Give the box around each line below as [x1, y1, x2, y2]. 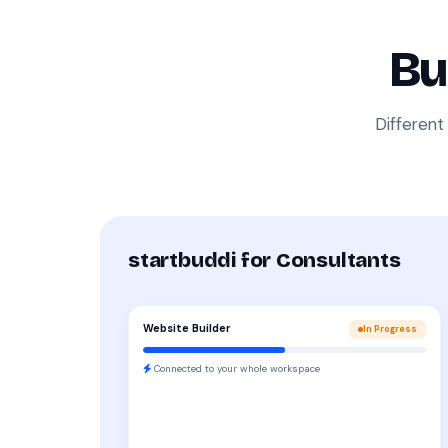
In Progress [363, 322, 418, 335]
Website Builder [143, 322, 231, 335]
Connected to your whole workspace [151, 361, 320, 375]
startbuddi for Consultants [128, 247, 401, 273]
